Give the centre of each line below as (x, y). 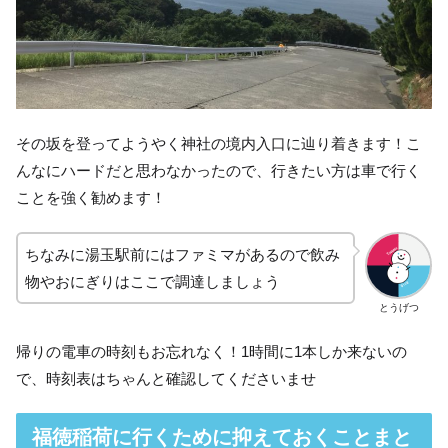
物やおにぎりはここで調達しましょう (152, 282)
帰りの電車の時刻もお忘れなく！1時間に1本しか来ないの (211, 351)
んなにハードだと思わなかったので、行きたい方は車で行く (218, 171)
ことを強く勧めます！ (91, 198)
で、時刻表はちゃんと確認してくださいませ (166, 378)
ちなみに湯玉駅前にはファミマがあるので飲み (182, 255)
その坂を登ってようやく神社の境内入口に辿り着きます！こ (218, 144)
